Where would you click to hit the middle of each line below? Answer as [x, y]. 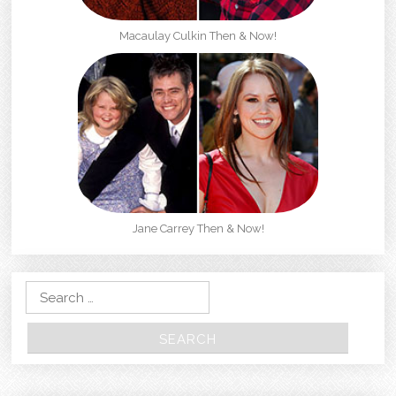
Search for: [46, 292]
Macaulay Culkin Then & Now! [198, 36]
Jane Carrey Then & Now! [198, 229]
